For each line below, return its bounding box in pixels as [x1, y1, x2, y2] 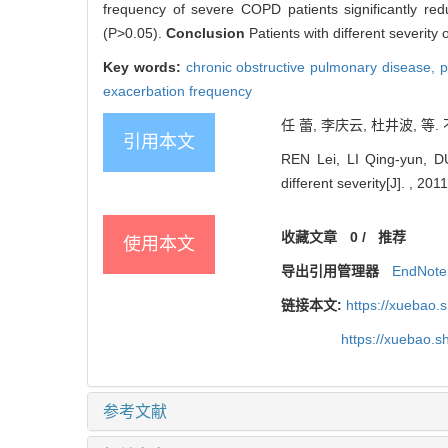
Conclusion [166, 25, 249, 42]
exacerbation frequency [103, 83, 252, 100]
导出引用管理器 [281, 263, 379, 280]
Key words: [103, 59, 186, 76]
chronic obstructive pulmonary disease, [185, 59, 440, 76]
